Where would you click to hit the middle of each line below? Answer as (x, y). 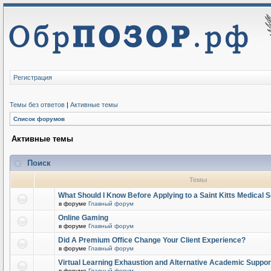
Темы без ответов (37, 105)
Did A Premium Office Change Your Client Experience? (152, 240)
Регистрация (33, 77)
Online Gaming (83, 218)
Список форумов (39, 119)
